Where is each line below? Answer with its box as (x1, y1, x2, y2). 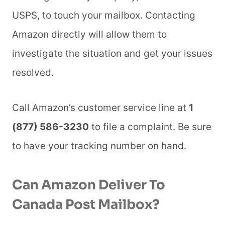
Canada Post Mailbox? (12, 196, 160, 213)
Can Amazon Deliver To (12, 177, 165, 194)
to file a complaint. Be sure (89, 121, 211, 133)
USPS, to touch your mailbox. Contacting (12, 10, 195, 22)
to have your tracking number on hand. (12, 140, 189, 152)
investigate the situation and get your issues (12, 48, 212, 60)
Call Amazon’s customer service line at (12, 102, 189, 114)
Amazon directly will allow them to (12, 29, 167, 41)
